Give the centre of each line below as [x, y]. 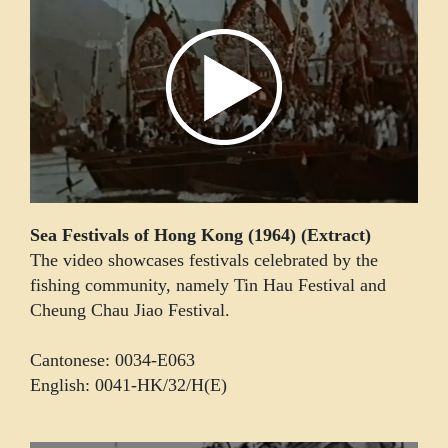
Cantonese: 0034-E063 [112, 359]
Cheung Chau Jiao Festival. [130, 309]
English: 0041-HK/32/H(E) [128, 384]
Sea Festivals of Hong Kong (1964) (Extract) [200, 234]
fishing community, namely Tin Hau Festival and [208, 284]
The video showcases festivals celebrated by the [204, 259]
